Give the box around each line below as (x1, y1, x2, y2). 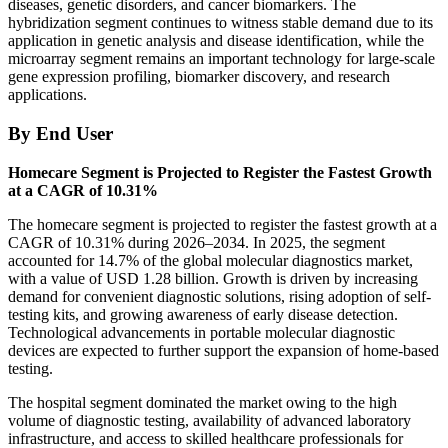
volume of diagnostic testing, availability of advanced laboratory (8, 411, 411, 429)
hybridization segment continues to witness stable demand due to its (8, 14, 433, 32)
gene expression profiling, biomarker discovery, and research (8, 68, 390, 86)
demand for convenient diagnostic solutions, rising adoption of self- (8, 287, 431, 305)
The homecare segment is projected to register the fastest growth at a (8, 215, 437, 233)
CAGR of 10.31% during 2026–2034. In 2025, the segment (8, 233, 385, 251)
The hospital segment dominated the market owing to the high (8, 393, 397, 411)
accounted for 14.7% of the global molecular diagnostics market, (8, 251, 413, 269)
